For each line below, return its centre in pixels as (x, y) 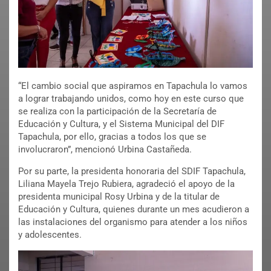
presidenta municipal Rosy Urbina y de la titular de (119, 196)
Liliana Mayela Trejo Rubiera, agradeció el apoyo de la (126, 184)
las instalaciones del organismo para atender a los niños (133, 222)
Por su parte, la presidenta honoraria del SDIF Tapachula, (132, 171)
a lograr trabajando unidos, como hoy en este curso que (131, 98)
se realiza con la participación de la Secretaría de (117, 111)
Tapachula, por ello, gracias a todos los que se (112, 136)
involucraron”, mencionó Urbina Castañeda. (105, 149)
